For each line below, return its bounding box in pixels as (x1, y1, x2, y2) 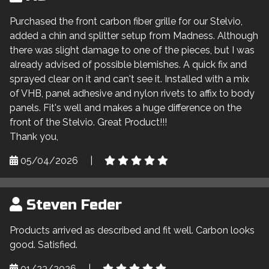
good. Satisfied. (10, 239, 77, 251)
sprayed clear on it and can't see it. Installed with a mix (10, 73, 249, 85)
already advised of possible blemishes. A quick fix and (10, 59, 247, 71)
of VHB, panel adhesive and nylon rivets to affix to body (10, 88, 255, 100)
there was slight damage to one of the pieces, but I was (10, 44, 255, 56)
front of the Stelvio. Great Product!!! (10, 116, 167, 128)
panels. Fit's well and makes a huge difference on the (10, 102, 241, 114)
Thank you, (10, 131, 58, 143)
